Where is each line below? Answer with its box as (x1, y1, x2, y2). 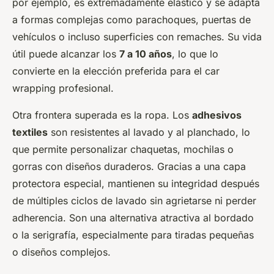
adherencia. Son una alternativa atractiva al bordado (12, 211, 254, 224)
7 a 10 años (119, 47, 172, 60)
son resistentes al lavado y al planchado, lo (48, 125, 250, 138)
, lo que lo (172, 47, 218, 60)
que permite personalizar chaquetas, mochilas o (12, 143, 234, 155)
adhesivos (192, 108, 242, 121)
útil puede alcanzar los (12, 47, 119, 60)
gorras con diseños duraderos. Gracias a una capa (12, 160, 246, 172)
